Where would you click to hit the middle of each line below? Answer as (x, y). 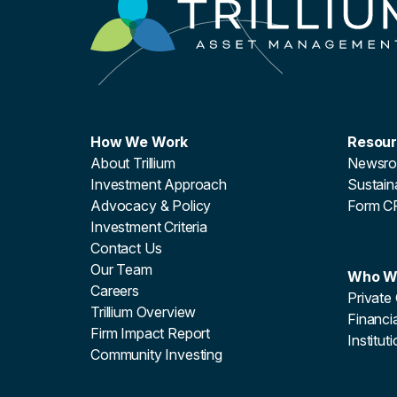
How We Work (140, 142)
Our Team (121, 269)
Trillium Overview (144, 312)
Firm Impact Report (151, 333)
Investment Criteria (149, 227)
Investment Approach (159, 184)
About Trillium (133, 163)
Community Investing (156, 354)
